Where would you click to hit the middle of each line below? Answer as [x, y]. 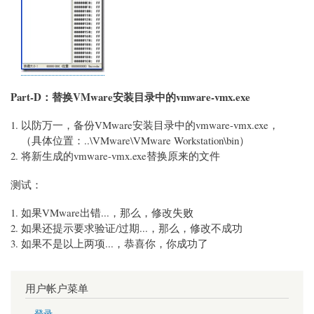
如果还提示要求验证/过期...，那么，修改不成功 [132, 227]
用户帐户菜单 [57, 288]
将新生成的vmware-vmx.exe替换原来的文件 [121, 155]
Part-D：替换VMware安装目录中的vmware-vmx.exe [130, 96]
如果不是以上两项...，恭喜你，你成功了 [115, 243]
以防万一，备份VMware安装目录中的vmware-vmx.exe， [150, 124]
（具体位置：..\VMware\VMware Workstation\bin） [135, 140]
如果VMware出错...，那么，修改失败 [107, 212]
